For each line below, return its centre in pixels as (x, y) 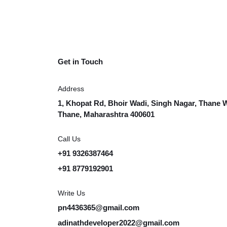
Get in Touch (80, 62)
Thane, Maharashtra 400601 (106, 115)
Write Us (71, 193)
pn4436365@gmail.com (99, 208)
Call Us (69, 139)
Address (71, 89)
